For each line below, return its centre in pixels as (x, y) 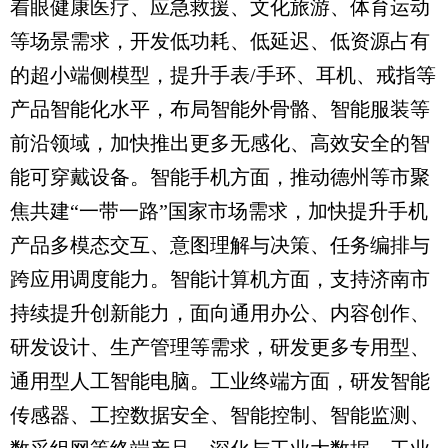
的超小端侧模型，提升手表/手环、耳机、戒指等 (223, 75)
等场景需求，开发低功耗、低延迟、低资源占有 (220, 41)
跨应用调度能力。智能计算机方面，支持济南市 (220, 279)
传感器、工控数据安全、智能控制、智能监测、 (220, 415)
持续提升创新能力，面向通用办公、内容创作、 (220, 313)
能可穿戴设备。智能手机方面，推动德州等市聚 (220, 177)
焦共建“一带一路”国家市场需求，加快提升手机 (219, 211)
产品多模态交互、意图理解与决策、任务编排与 (220, 245)
